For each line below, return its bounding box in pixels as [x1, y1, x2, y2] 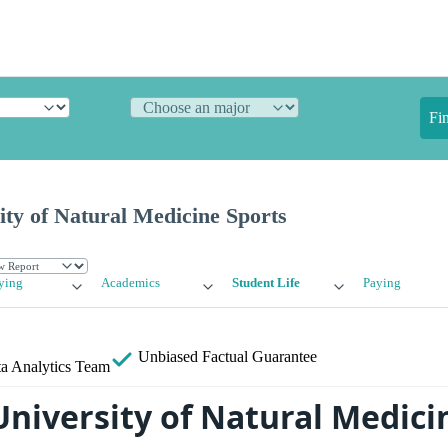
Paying [362, 276, 401, 291]
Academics [101, 276, 161, 291]
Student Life [231, 276, 300, 291]
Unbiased [134, 348, 202, 366]
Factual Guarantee [202, 348, 317, 366]
